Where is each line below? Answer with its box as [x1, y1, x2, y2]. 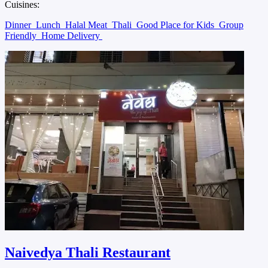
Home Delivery [41, 31, 102, 41]
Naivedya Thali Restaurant [5, 245, 170, 261]
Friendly [5, 31, 39, 41]
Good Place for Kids [136, 20, 217, 31]
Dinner [5, 20, 33, 31]
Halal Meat [65, 20, 109, 31]
